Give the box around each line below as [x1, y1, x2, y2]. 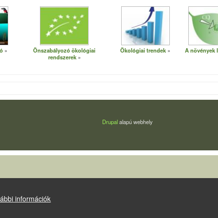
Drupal [102, 118, 118, 126]
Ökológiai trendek [120, 46, 166, 54]
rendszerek [48, 53, 76, 61]
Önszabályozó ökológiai [33, 46, 95, 54]
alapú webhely [117, 118, 153, 126]
